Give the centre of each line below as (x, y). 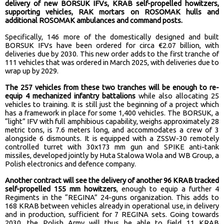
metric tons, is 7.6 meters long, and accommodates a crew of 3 (112, 129)
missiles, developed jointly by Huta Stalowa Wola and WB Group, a (112, 155)
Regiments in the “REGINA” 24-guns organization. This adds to (112, 197)
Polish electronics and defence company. (70, 163)
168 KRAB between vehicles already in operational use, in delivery (112, 205)
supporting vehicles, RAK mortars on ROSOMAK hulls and (112, 11)
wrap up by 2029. (32, 70)
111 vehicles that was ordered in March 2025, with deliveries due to (112, 62)
